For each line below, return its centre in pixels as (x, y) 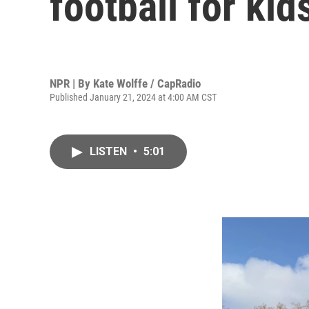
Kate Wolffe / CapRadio (147, 83)
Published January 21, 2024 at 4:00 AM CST (133, 97)
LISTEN (110, 151)
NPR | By (71, 83)
